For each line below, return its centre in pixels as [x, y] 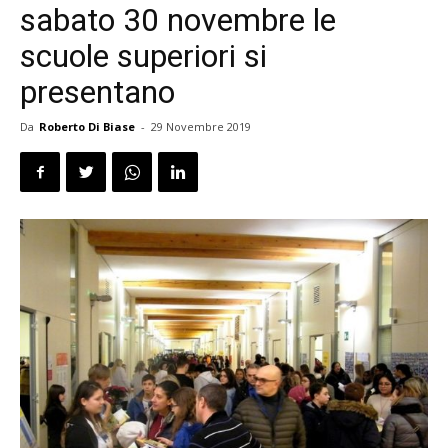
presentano [97, 92]
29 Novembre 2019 [201, 126]
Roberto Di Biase [87, 126]
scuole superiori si [143, 56]
